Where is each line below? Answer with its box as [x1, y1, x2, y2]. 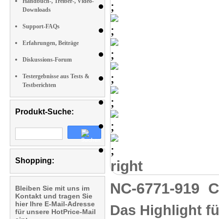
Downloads [22, 6, 51, 13]
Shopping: [15, 156, 54, 165]
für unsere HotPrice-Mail [15, 208, 96, 216]
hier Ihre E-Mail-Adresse [15, 200, 95, 208]
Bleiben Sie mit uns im [15, 184, 89, 192]
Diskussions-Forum [22, 56, 72, 63]
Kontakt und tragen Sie [15, 192, 92, 200]
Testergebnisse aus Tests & [22, 73, 89, 80]
